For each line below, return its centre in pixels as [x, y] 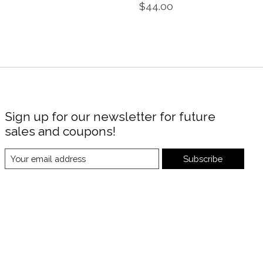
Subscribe [203, 159]
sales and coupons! [60, 131]
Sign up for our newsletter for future [110, 117]
